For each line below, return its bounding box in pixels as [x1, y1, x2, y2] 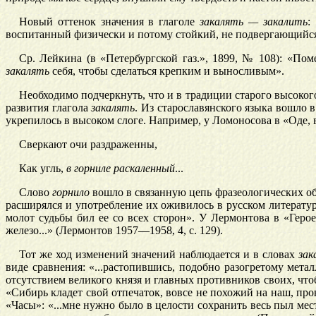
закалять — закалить [200, 16, 308, 28]
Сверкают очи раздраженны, [18, 138, 157, 151]
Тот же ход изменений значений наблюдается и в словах [18, 248, 298, 261]
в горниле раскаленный [66, 162, 175, 175]
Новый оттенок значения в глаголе [18, 16, 200, 28]
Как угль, [18, 162, 66, 175]
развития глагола [6, 102, 92, 114]
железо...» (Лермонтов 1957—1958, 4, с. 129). [6, 224, 223, 237]
